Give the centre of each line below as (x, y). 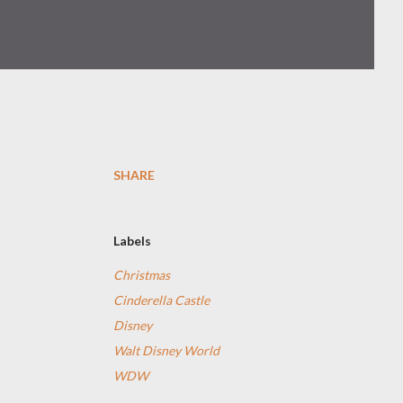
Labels (132, 241)
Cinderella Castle (161, 300)
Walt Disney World (166, 350)
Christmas (142, 275)
